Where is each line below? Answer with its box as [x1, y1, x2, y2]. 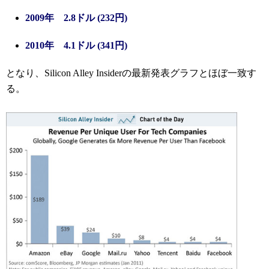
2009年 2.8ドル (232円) [25, 13, 127, 23]
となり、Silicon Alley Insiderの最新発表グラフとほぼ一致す [6, 68, 256, 79]
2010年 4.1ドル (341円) [25, 40, 127, 51]
